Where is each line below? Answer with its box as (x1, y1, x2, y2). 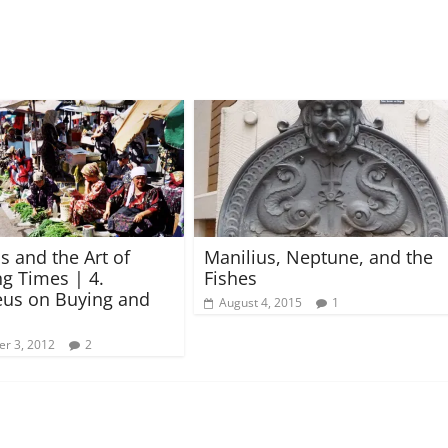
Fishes (204, 265, 257, 290)
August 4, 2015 (219, 293, 302, 311)
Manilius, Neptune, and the (204, 244, 433, 269)
